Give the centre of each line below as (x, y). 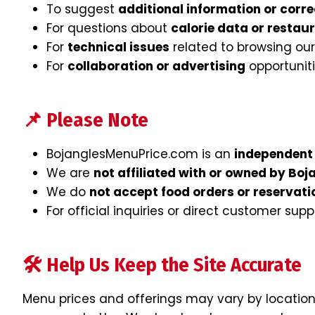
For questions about (109, 28)
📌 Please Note (85, 120)
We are (70, 173)
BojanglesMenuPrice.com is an (140, 154)
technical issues (118, 47)
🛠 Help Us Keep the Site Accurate (162, 265)
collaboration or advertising (156, 66)
